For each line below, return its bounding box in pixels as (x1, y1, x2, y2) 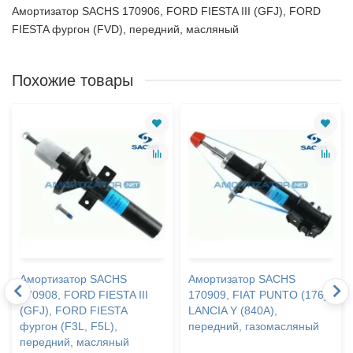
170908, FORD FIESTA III (20, 288, 148, 301)
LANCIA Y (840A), (188, 303, 277, 317)
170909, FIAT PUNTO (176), (188, 288, 331, 301)
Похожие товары (12, 71, 133, 89)
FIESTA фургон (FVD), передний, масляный (12, 22, 239, 35)
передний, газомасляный (188, 319, 319, 333)
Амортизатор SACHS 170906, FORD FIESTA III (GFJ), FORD (12, 4, 321, 17)
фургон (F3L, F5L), (20, 319, 117, 333)
